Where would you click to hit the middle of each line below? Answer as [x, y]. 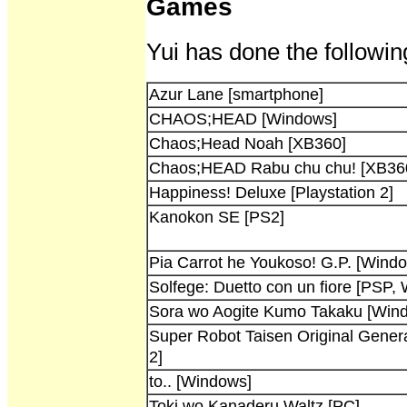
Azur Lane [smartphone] [236, 94]
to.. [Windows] [200, 382]
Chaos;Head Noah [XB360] [248, 144]
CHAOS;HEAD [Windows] [243, 119]
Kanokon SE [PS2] [217, 217]
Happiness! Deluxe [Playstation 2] [271, 193]
